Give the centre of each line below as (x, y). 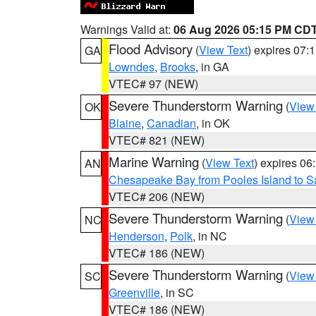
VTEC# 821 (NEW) (157, 140)
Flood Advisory (151, 49)
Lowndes (132, 67)
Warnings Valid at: (127, 29)
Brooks (178, 67)
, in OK (213, 123)
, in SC (177, 292)
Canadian (171, 123)
